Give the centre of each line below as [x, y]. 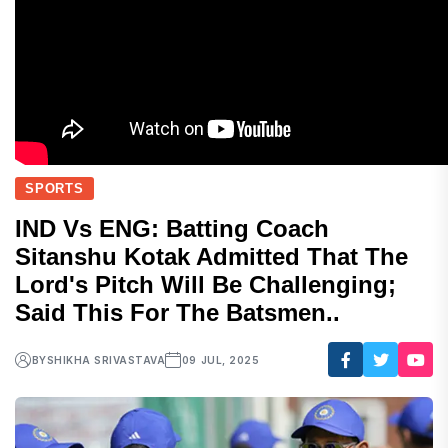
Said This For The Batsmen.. [177, 312]
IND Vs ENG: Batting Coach [172, 228]
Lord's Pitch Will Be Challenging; [205, 284]
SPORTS [54, 188]
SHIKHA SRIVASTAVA [106, 359]
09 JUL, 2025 [220, 359]
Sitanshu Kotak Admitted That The [211, 256]
